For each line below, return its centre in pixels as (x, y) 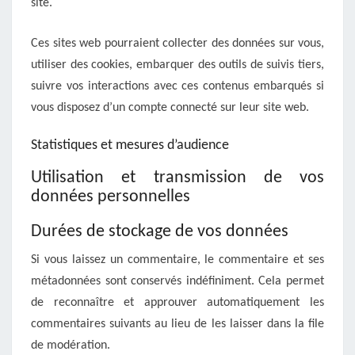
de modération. (71, 345)
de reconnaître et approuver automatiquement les (177, 303)
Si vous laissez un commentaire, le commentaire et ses (177, 260)
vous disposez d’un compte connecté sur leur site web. (170, 108)
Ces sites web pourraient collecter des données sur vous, (177, 44)
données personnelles (111, 197)
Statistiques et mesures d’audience (130, 145)
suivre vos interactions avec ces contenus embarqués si (177, 86)
